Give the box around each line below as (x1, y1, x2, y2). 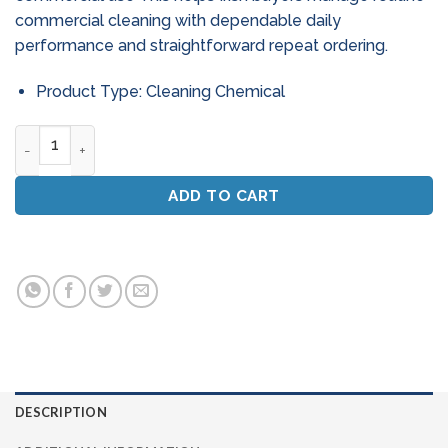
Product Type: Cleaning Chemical (35, 81, 285, 101)
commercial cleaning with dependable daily (15, 11, 341, 30)
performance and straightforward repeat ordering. (15, 36, 388, 55)
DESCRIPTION (15, 403, 107, 420)
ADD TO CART (168, 185, 280, 205)
